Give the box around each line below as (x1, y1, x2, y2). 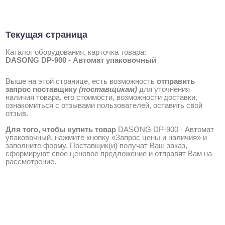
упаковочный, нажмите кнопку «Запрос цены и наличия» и (6, 133, 207, 142)
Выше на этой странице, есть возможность (6, 77, 157, 85)
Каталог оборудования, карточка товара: (6, 48, 146, 56)
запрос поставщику (6, 85, 79, 93)
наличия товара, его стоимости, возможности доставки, (6, 93, 197, 101)
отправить (157, 77, 195, 85)
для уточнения (139, 85, 190, 93)
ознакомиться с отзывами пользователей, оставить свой (6, 101, 202, 109)
